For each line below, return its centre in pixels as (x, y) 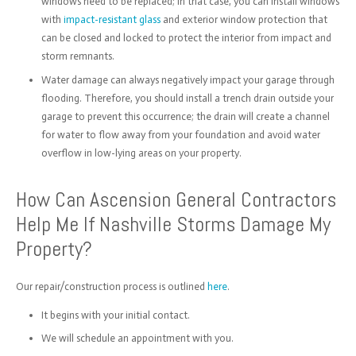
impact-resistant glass (112, 19)
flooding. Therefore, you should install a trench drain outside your (188, 98)
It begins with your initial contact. (117, 315)
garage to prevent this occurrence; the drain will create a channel (186, 116)
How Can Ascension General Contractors (176, 200)
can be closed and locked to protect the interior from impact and (186, 38)
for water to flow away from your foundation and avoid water (181, 134)
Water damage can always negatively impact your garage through (188, 79)
